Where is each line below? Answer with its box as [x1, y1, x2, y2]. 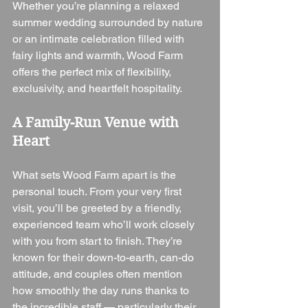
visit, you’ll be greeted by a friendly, [12, 201, 184, 215]
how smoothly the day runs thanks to [12, 284, 192, 298]
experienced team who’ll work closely [12, 218, 197, 232]
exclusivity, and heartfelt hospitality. [12, 82, 182, 96]
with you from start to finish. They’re [12, 234, 185, 248]
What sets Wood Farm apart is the [12, 168, 179, 182]
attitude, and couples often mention [12, 267, 185, 281]
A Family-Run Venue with [12, 115, 182, 131]
